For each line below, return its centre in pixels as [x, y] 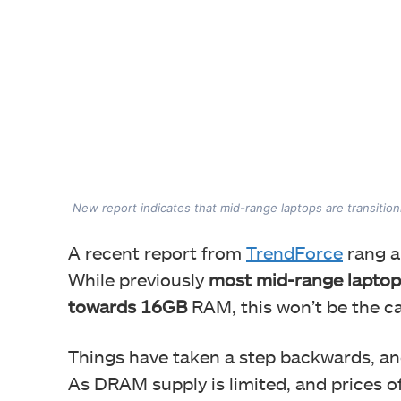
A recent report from [157, 252]
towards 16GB [128, 306]
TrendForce [294, 252]
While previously [138, 279]
